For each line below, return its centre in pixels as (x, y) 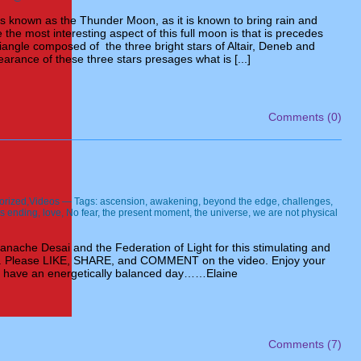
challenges (306, 201)
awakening (174, 201)
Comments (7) (305, 344)
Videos (44, 201)
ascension (122, 201)
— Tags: (80, 201)
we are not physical (295, 213)
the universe (221, 213)
